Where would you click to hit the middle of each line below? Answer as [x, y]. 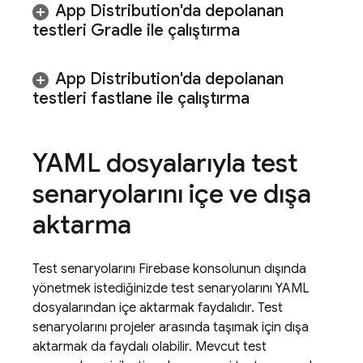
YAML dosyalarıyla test [165, 163]
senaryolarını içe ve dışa [172, 194]
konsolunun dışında [248, 269]
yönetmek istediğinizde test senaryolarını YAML [171, 288]
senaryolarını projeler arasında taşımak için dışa [171, 327]
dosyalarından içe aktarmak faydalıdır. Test [158, 308]
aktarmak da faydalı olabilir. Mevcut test [149, 347]
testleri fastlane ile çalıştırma [141, 98]
